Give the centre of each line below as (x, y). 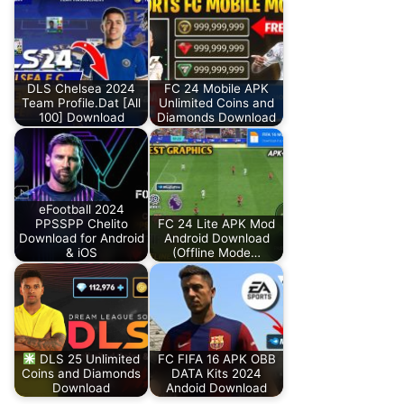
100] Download (81, 118)
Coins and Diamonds (81, 374)
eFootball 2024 (81, 210)
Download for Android (81, 239)
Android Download (216, 239)
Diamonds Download (216, 118)
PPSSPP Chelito (81, 224)
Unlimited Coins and (216, 103)
